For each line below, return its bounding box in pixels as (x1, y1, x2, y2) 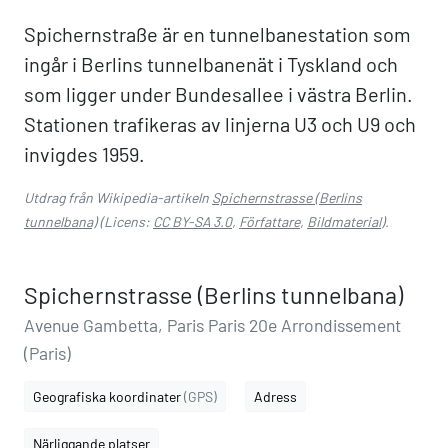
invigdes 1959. (24, 142, 145, 166)
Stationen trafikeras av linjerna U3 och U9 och (24, 112, 416, 136)
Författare (239, 213, 300, 230)
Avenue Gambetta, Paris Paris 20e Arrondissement (24, 314, 401, 336)
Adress (254, 388, 297, 405)
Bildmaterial (307, 213, 381, 230)
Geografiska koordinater (33, 388, 184, 405)
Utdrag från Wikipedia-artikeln (24, 189, 212, 206)
